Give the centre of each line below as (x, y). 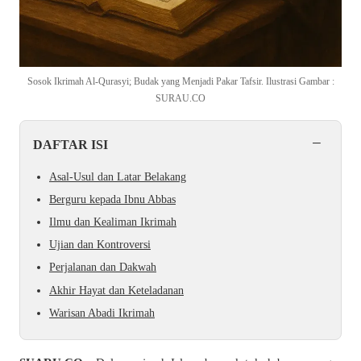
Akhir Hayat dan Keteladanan (116, 290)
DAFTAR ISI (71, 144)
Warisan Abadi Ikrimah (102, 313)
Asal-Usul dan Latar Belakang (118, 176)
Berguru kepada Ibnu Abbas (112, 199)
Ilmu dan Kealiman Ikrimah (113, 222)
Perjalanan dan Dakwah (103, 268)
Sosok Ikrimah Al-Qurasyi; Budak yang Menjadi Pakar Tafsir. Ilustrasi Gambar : (180, 82)
